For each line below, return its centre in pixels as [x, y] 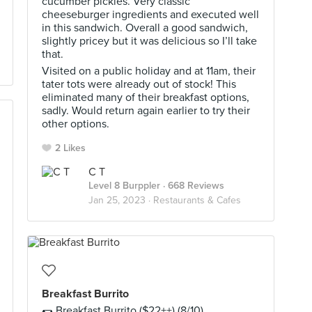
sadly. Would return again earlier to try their [146, 111]
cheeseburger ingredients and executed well [150, 15]
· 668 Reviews [192, 186]
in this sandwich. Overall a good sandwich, [145, 28]
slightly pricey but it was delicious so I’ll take [149, 41]
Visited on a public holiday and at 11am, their [149, 71]
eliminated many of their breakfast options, [146, 97]
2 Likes [70, 148]
